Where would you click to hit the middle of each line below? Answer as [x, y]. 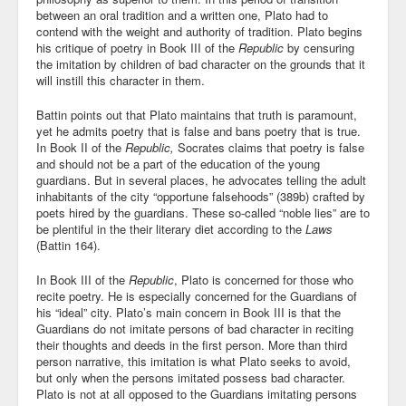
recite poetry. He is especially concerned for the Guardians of [197, 296]
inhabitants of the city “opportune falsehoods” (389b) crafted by [201, 196]
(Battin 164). [68, 245]
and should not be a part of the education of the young [178, 164]
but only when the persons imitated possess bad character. [191, 377]
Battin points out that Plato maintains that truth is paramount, [197, 115]
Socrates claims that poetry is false [269, 147]
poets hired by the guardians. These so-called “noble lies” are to [203, 213]
